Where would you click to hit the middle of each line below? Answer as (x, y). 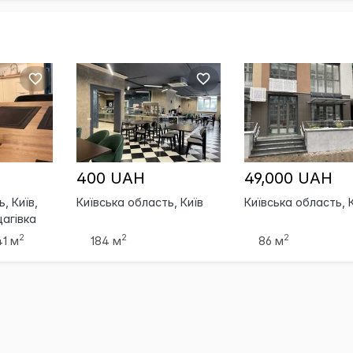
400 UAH (110, 178)
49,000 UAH (288, 178)
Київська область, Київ (139, 202)
